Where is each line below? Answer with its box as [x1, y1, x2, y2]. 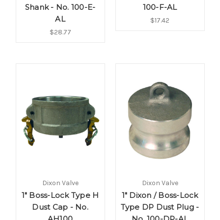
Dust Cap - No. [32, 202, 88, 212]
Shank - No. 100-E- [25, 2, 96, 12]
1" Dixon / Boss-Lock [121, 191, 198, 200]
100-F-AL [142, 2, 177, 12]
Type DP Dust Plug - [120, 202, 199, 212]
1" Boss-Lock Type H [21, 191, 99, 200]
